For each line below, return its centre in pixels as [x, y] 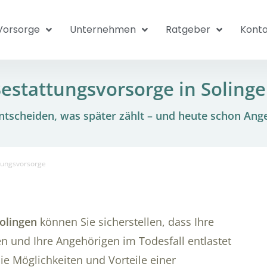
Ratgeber [188, 30]
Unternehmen [103, 30]
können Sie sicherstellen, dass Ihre [125, 222]
